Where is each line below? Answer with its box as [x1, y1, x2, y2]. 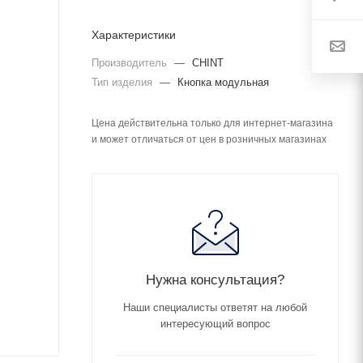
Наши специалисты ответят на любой [123, 301, 307, 314]
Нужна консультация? [146, 271, 284, 288]
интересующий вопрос [160, 318, 271, 330]
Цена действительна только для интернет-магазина [92, 117, 333, 129]
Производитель [92, 57, 170, 69]
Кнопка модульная [177, 76, 269, 88]
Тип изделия [92, 76, 156, 88]
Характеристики [92, 28, 176, 41]
